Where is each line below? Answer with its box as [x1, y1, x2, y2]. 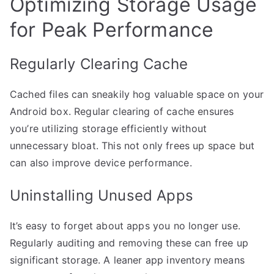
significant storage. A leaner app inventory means [10, 253, 245, 266]
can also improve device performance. [10, 156, 192, 169]
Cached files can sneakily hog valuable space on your [10, 87, 264, 100]
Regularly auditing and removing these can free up [10, 236, 248, 249]
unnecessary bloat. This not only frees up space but [10, 139, 255, 152]
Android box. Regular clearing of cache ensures [10, 105, 234, 117]
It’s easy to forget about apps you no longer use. [10, 219, 240, 232]
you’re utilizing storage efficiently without [10, 122, 207, 135]
